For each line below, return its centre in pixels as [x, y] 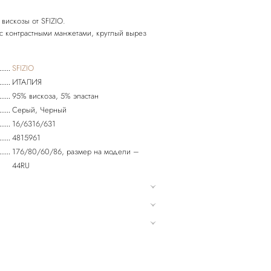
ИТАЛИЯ [27, 82]
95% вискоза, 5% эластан [56, 96]
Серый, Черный [40, 110]
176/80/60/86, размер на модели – [76, 152]
